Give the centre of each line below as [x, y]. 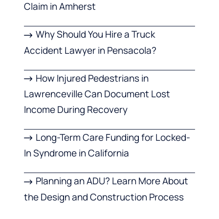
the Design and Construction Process [104, 197]
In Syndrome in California [77, 153]
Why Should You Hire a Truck [96, 34]
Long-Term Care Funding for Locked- [113, 138]
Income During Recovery [76, 110]
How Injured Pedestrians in [92, 78]
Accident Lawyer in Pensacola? [90, 50]
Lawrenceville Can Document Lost [97, 94]
